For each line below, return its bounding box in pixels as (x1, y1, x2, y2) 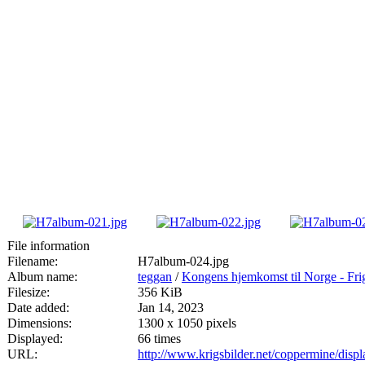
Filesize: (7, 284, 50, 299)
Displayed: (7, 331, 63, 345)
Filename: (7, 253, 58, 268)
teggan (138, 269, 172, 284)
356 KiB (138, 284, 182, 299)
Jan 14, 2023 (138, 300, 204, 314)
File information (7, 238, 90, 253)
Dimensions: (7, 315, 72, 330)
